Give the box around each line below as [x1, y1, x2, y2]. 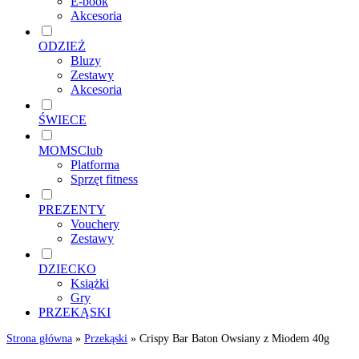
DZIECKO [38, 261, 96, 276]
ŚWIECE [38, 112, 87, 127]
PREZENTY [38, 202, 106, 216]
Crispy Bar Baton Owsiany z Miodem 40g [139, 332, 329, 345]
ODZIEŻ [38, 38, 86, 53]
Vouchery [71, 216, 119, 231]
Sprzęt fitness [71, 171, 138, 186]
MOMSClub [38, 143, 103, 157]
